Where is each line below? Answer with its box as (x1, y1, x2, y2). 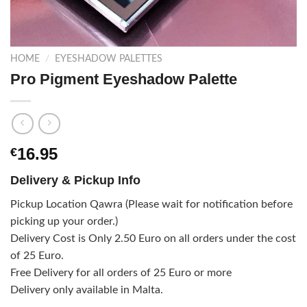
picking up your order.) (10, 215, 118, 227)
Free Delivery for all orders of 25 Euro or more (10, 267, 232, 278)
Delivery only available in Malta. (10, 284, 163, 295)
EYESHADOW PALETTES (55, 54, 163, 64)
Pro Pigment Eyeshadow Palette (10, 71, 237, 88)
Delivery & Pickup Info (10, 173, 140, 187)
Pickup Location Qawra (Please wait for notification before (10, 198, 293, 210)
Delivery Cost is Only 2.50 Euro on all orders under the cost (10, 232, 296, 244)
